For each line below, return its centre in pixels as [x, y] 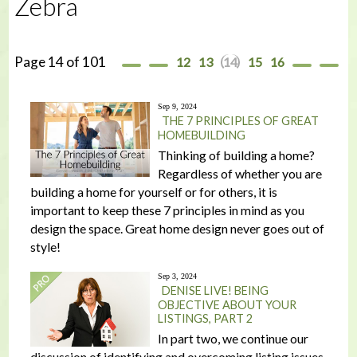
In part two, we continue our [233, 338]
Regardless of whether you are [239, 173]
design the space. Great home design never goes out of [177, 228]
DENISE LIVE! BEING [215, 290]
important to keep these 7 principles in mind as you [167, 210]
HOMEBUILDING [201, 135]
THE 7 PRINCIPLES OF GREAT [240, 121]
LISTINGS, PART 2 [205, 318]
